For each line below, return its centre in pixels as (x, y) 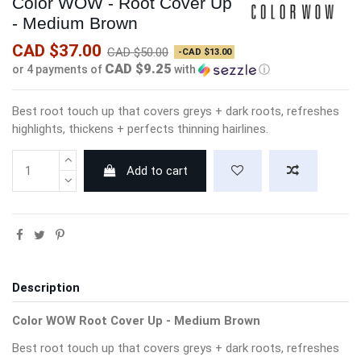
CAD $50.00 (138, 53)
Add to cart (158, 171)
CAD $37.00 (57, 51)
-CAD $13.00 (204, 52)
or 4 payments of (58, 70)
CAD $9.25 (138, 69)
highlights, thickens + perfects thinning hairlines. (140, 129)
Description (46, 288)
